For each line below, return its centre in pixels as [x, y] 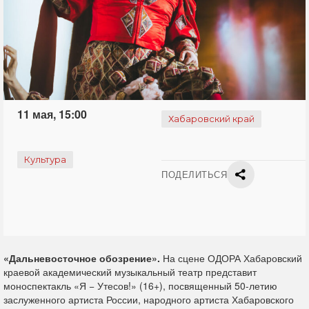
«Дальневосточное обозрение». [82, 258]
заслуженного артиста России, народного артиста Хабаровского [149, 299]
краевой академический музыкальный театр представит [130, 272]
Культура [45, 159]
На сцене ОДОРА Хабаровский [231, 258]
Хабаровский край [211, 119]
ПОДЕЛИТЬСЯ [195, 174]
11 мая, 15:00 [52, 114]
